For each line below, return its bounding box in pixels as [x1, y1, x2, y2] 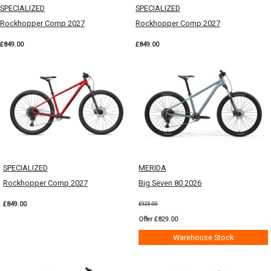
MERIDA [139, 163, 166, 172]
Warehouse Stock [173, 232, 233, 242]
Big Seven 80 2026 [139, 178, 201, 188]
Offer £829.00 [139, 215, 178, 223]
